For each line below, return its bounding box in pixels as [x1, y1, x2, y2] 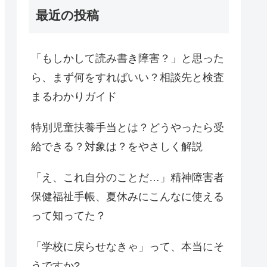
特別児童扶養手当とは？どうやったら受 [31, 122, 224, 133]
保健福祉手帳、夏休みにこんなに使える [31, 191, 224, 203]
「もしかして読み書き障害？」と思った [31, 52, 224, 64]
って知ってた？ [31, 210, 106, 222]
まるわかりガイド [31, 91, 117, 103]
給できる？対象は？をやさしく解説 [31, 141, 203, 153]
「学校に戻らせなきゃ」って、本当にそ [31, 241, 224, 253]
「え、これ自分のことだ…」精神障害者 [31, 172, 224, 184]
